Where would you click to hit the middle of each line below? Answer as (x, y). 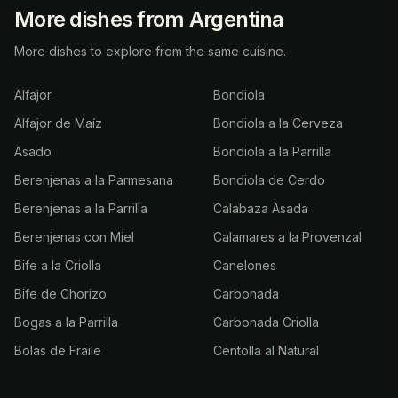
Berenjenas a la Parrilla (81, 208)
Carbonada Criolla (266, 322)
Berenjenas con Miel (74, 237)
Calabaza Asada (261, 208)
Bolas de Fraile (58, 350)
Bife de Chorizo (60, 294)
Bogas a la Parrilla (66, 322)
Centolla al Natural (266, 350)
